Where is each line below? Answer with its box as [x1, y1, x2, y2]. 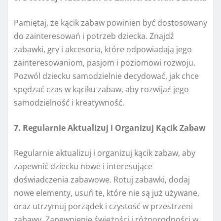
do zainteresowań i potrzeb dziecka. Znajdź [14, 31, 174, 42]
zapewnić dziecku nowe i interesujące [14, 161, 152, 172]
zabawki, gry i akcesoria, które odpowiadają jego [14, 44, 192, 55]
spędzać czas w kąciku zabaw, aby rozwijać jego [14, 84, 189, 95]
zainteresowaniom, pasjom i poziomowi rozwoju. [14, 57, 195, 69]
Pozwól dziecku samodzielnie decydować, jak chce [14, 71, 199, 82]
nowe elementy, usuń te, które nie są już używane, [14, 187, 199, 199]
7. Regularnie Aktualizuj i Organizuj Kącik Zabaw [14, 122, 206, 134]
